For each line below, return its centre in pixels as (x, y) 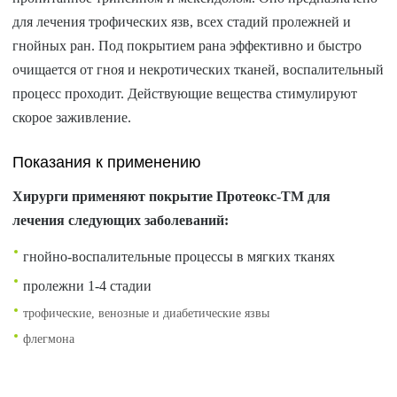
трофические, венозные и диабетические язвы (147, 313)
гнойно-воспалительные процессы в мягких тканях (179, 257)
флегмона (49, 339)
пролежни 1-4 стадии (90, 286)
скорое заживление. (72, 117)
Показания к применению (107, 162)
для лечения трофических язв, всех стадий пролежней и (182, 22)
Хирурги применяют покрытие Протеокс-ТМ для (172, 196)
